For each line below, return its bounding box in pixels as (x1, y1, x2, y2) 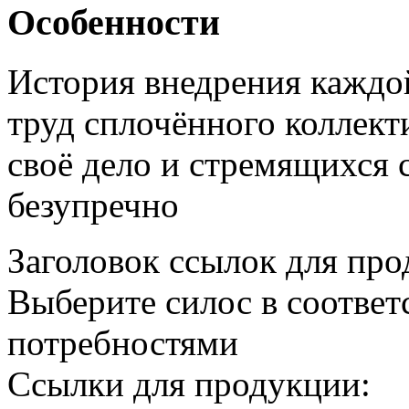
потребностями (7, 322, 238, 362)
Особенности (7, 2, 220, 44)
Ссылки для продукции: (7, 363, 380, 404)
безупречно (7, 184, 179, 225)
